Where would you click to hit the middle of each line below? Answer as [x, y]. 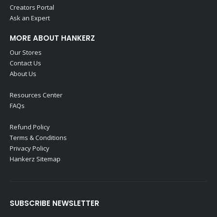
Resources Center [36, 95]
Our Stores [26, 52]
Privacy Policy [30, 148]
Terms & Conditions [38, 138]
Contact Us [25, 63]
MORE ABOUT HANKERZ [52, 38]
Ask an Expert [30, 18]
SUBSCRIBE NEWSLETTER [54, 203]
